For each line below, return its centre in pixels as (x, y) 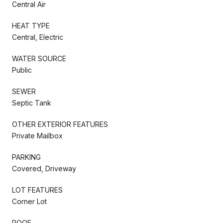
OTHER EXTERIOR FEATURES (60, 124)
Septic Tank (32, 103)
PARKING (26, 157)
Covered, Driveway (44, 168)
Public (22, 70)
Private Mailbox (37, 135)
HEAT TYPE (31, 25)
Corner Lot (29, 201)
